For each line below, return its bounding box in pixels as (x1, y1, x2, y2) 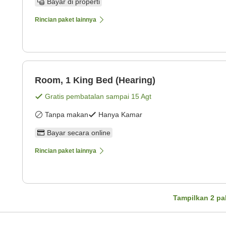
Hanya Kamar (98, 110, 142, 119)
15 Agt (131, 92, 151, 101)
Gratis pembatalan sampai (45, 92, 131, 101)
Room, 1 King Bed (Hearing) (35, 75, 155, 86)
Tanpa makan (45, 110, 88, 119)
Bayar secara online (47, 129, 110, 137)
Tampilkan (173, 194, 210, 202)
